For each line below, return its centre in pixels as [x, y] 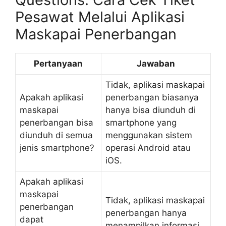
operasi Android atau [148, 148]
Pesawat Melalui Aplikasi [100, 17]
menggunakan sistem [149, 135]
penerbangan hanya [146, 213]
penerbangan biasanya [152, 97]
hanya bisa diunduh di [151, 110]
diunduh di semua [56, 135]
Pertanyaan [58, 64]
